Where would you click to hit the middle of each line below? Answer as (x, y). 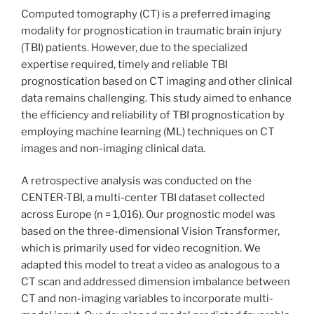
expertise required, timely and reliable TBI (124, 64)
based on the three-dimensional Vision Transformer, (150, 232)
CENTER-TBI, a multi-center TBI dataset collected (143, 198)
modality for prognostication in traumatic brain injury (151, 30)
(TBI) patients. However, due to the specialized (134, 47)
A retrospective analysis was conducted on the (136, 181)
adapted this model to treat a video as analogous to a (150, 265)
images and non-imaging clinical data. (113, 148)
